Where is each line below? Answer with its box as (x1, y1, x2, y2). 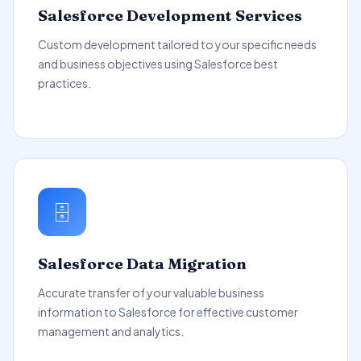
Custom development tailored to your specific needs (38, 37, 317, 52)
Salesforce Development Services (38, 6, 302, 25)
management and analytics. (38, 324, 184, 338)
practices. (38, 76, 91, 90)
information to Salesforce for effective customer (38, 305, 298, 319)
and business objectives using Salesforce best (38, 56, 278, 71)
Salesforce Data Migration (38, 254, 247, 273)
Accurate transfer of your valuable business (38, 285, 264, 300)
